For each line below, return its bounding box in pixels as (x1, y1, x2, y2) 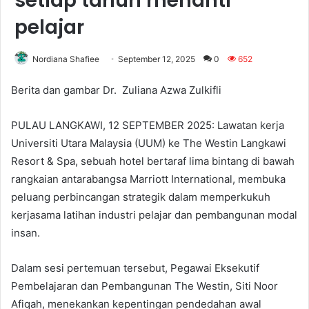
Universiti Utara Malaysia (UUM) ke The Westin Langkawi (11, 136, 286, 150)
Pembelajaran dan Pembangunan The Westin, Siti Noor (11, 279, 278, 292)
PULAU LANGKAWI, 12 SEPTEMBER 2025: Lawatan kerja (11, 118, 284, 132)
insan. (11, 226, 40, 239)
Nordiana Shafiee (32, 53, 99, 64)
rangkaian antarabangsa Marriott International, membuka (11, 172, 286, 186)
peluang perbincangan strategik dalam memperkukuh (11, 190, 270, 203)
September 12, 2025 (118, 53, 195, 64)
